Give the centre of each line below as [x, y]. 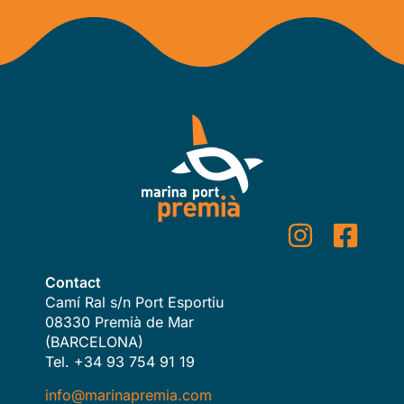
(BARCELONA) [94, 342]
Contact [73, 283]
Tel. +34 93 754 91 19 [120, 362]
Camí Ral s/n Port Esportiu [134, 303]
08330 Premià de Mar [119, 322]
